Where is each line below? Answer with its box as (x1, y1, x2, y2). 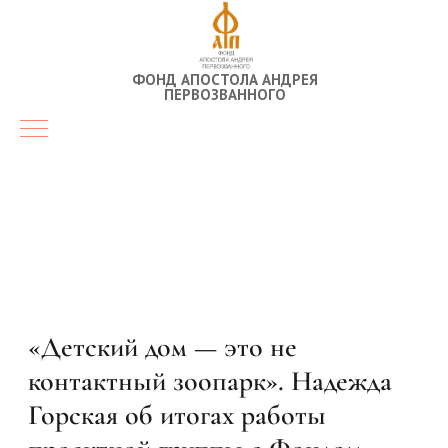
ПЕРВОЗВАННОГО (163, 85, 286, 104)
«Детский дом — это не (28, 330, 297, 364)
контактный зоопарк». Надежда (28, 364, 392, 398)
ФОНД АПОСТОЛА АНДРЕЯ (131, 70, 318, 89)
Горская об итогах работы (28, 398, 326, 432)
